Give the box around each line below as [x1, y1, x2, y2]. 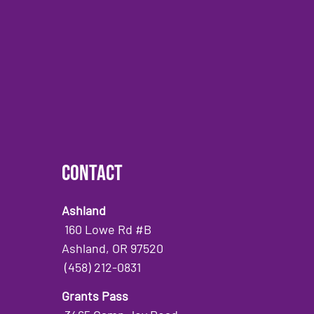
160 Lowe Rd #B [64, 221, 152, 237]
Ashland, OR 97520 [62, 240, 164, 256]
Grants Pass [62, 288, 129, 304]
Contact [62, 159, 123, 187]
